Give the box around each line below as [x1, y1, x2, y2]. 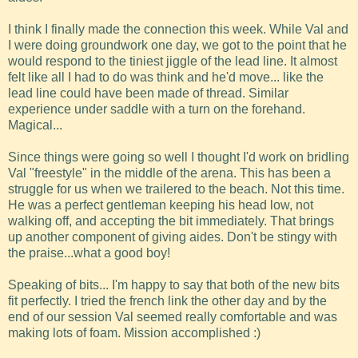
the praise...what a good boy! [8, 245, 170, 260]
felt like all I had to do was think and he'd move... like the [8, 70, 324, 84]
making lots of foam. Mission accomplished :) [8, 325, 261, 340]
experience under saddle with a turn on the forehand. [8, 101, 305, 116]
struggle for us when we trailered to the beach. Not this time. [8, 181, 344, 196]
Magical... [8, 117, 62, 132]
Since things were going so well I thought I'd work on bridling [8, 149, 349, 164]
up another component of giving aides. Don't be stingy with [8, 229, 337, 244]
